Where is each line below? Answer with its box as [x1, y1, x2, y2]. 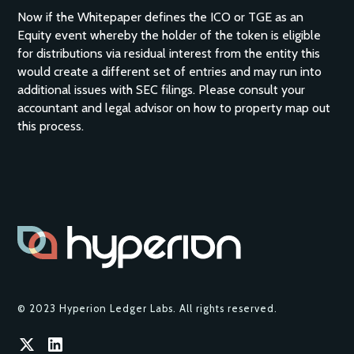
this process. [17, 119, 88, 134]
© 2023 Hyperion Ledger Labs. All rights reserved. [17, 303, 278, 315]
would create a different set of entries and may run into [17, 64, 322, 79]
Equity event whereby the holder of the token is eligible [17, 28, 322, 43]
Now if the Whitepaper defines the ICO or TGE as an [17, 9, 304, 24]
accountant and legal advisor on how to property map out [17, 100, 331, 115]
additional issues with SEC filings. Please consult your [17, 82, 306, 97]
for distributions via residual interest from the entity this [17, 46, 321, 61]
